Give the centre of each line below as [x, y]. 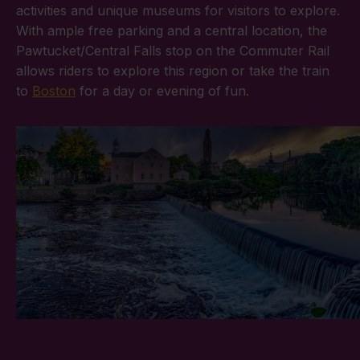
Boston [54, 90]
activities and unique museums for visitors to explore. [178, 10]
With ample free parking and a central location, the [172, 30]
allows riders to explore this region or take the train [173, 70]
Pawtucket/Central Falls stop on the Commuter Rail [173, 50]
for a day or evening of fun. [162, 90]
